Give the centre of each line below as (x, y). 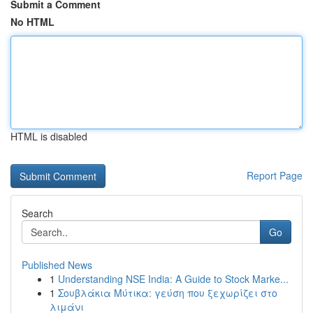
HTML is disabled (49, 136)
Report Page (275, 175)
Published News (57, 265)
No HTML (32, 22)
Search (37, 213)
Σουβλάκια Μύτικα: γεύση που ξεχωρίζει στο (168, 293)
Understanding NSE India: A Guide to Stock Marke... (173, 279)
